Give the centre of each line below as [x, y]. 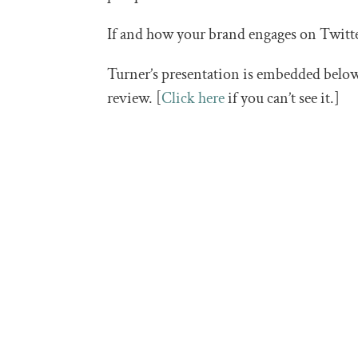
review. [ [135, 99]
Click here [193, 99]
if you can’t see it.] [282, 99]
